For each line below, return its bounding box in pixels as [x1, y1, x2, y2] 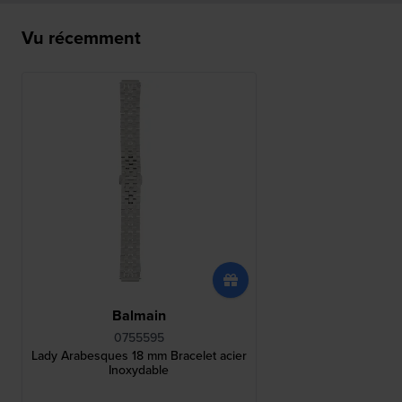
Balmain [111, 305, 166, 327]
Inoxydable [109, 361, 170, 380]
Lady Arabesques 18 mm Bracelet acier [31, 346, 247, 365]
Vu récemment [22, 23, 141, 50]
